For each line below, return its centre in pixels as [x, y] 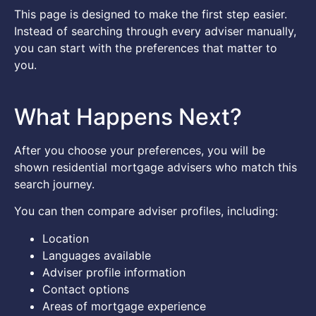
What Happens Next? [128, 116]
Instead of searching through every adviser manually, [155, 31]
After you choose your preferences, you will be [140, 150]
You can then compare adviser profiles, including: [146, 211]
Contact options [86, 289]
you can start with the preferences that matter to [146, 48]
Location [66, 238]
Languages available [97, 255]
